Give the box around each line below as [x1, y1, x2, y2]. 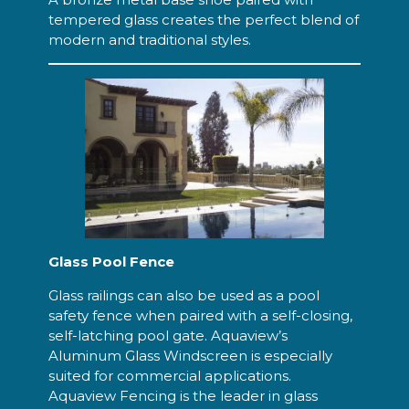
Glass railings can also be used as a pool [47, 286, 320, 304]
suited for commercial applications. [47, 366, 291, 384]
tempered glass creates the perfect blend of [47, 10, 359, 28]
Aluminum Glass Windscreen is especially [47, 346, 332, 364]
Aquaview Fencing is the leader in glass [47, 386, 318, 404]
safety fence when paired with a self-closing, [47, 306, 352, 324]
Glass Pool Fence [47, 253, 174, 271]
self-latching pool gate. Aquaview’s [47, 326, 288, 344]
